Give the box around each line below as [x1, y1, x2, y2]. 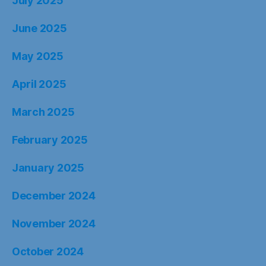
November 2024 [12, 217, 96, 230]
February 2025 [12, 134, 88, 146]
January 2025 [12, 161, 84, 174]
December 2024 [12, 189, 96, 202]
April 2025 [12, 78, 66, 90]
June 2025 [12, 22, 67, 34]
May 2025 [12, 50, 64, 62]
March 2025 [12, 106, 75, 118]
